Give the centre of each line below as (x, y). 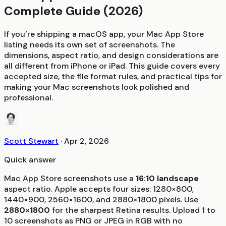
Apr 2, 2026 (87, 141)
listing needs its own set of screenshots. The (90, 44)
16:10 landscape (167, 178)
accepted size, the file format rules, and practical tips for (113, 76)
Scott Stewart (31, 141)
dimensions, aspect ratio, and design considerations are (111, 55)
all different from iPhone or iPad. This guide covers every (112, 66)
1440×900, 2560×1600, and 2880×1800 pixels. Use (101, 199)
